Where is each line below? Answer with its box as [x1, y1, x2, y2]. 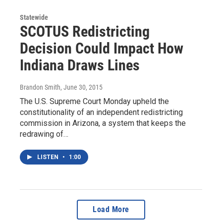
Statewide [20, 13, 48, 22]
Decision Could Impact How [20, 40, 183, 57]
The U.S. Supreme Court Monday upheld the [20, 97, 169, 107]
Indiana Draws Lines [20, 56, 140, 74]
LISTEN [37, 154, 60, 161]
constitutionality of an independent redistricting [20, 108, 183, 117]
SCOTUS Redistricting [20, 23, 150, 41]
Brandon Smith [20, 83, 60, 92]
